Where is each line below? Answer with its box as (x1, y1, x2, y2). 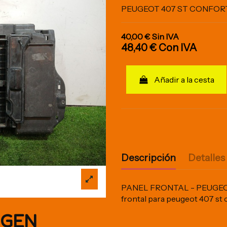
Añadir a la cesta (154, 74, 215, 85)
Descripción (121, 152, 176, 164)
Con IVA (159, 42, 197, 54)
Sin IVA (152, 31, 179, 42)
